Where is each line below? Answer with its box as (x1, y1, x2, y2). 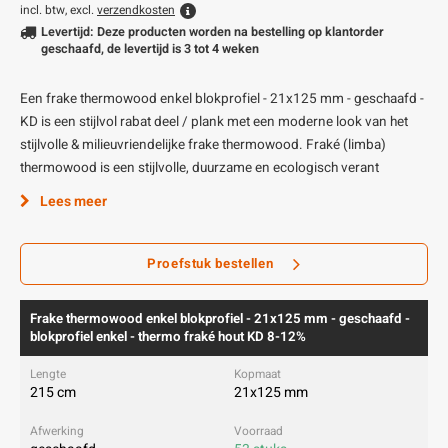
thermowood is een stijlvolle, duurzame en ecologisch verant (20, 158, 379, 178)
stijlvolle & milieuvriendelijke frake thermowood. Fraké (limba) (20, 135, 386, 155)
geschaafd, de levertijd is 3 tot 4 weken (41, 40, 259, 58)
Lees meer (40, 191, 107, 212)
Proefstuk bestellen (146, 254, 274, 274)
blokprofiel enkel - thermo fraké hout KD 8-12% (30, 327, 306, 347)
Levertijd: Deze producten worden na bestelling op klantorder (41, 23, 384, 41)
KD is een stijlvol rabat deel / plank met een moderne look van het (20, 112, 408, 132)
